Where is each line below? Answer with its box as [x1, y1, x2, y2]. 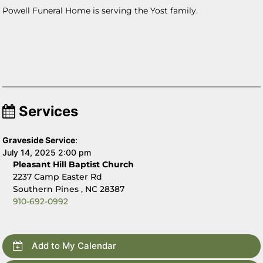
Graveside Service [2, 134, 76, 145]
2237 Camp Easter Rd [13, 171, 103, 182]
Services [15, 103, 79, 120]
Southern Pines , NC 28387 [13, 183, 125, 194]
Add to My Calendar [29, 240, 117, 251]
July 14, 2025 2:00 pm [2, 147, 92, 157]
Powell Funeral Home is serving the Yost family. [2, 5, 198, 16]
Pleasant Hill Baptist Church [13, 159, 134, 170]
